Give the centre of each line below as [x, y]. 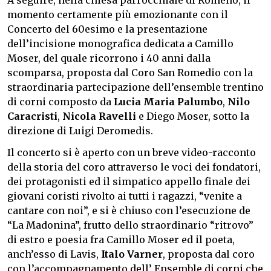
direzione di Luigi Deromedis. [80, 130]
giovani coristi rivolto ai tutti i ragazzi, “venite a [125, 196]
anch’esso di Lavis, [54, 254]
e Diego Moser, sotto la [193, 116]
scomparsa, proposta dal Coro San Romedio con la [130, 72]
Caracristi [32, 116]
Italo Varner [132, 254]
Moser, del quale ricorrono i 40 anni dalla [109, 58]
